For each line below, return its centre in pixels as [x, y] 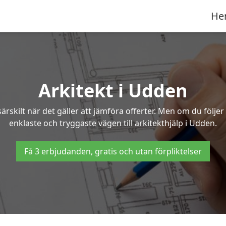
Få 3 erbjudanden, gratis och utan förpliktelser [113, 151]
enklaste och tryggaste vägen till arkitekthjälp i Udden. [113, 123]
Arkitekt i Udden [113, 91]
